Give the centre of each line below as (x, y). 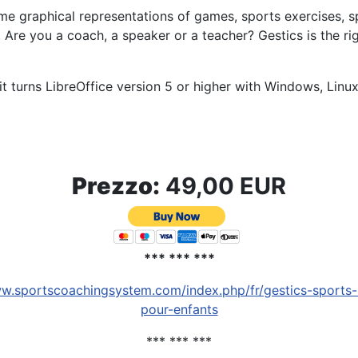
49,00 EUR (223, 186)
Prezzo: (116, 186)
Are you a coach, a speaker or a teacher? (131, 36)
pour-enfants (179, 310)
